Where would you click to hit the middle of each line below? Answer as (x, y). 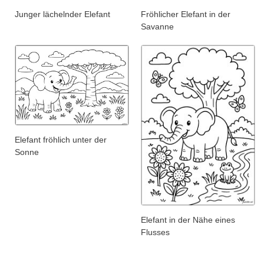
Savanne (157, 26)
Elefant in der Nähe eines (188, 220)
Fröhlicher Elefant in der (186, 14)
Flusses (155, 232)
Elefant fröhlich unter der (61, 140)
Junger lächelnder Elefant (62, 14)
